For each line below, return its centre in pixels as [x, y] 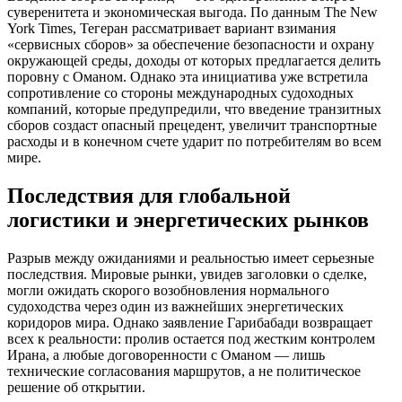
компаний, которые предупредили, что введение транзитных [194, 109]
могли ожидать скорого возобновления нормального [168, 290]
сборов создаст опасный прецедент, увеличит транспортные [192, 126]
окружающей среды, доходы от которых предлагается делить [194, 61]
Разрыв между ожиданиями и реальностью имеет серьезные [191, 258]
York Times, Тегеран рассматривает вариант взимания [171, 29]
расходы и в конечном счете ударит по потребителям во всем [194, 142]
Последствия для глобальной [149, 195]
